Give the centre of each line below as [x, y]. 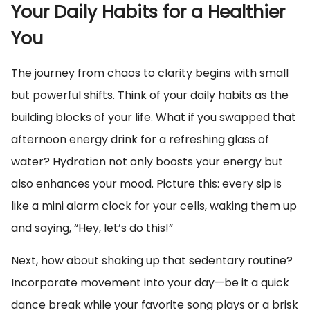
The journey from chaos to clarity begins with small [150, 73]
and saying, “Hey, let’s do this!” [92, 228]
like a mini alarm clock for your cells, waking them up [154, 206]
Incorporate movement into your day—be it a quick [150, 283]
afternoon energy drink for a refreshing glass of [140, 139]
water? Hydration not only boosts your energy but [147, 162]
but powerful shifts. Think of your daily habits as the [150, 95]
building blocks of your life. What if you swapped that [154, 117]
